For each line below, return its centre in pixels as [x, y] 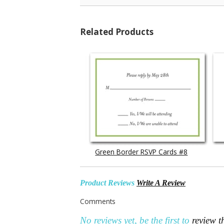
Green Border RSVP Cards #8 [141, 151]
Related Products [117, 32]
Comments [98, 201]
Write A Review [161, 182]
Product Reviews [108, 182]
